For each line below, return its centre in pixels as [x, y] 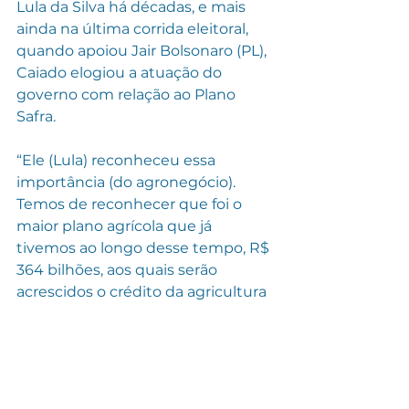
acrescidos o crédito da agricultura [143, 291]
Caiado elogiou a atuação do [121, 72]
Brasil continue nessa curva [118, 357]
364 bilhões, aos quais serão [119, 269]
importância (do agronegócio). [128, 182]
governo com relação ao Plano [128, 94]
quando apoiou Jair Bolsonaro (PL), [143, 50]
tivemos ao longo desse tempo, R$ [145, 247]
